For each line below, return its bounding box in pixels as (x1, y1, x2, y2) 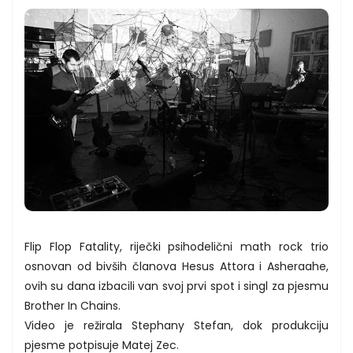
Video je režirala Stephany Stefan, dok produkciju (24, 318, 329, 334)
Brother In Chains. (24, 298, 121, 314)
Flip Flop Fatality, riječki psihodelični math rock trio (24, 239, 329, 255)
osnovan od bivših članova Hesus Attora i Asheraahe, (24, 258, 329, 275)
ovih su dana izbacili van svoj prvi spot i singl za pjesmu (24, 278, 329, 295)
